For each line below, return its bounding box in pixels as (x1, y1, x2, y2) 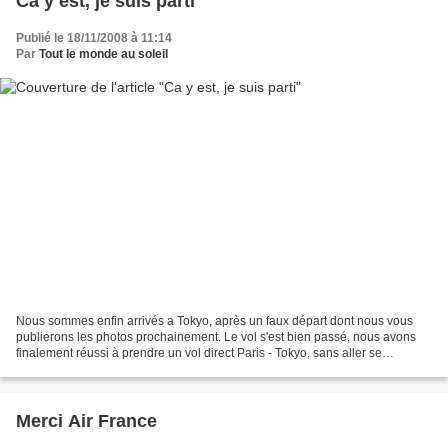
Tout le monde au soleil (39, 46, 168, 61)
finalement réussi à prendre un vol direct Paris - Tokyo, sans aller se (16, 346, 382, 361)
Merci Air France (16, 411, 157, 432)
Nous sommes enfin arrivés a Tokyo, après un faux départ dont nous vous (16, 314, 413, 329)
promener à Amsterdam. (16, 362, 147, 377)
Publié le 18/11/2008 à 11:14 (16, 30, 172, 45)
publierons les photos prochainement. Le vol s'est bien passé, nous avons (16, 330, 416, 345)
